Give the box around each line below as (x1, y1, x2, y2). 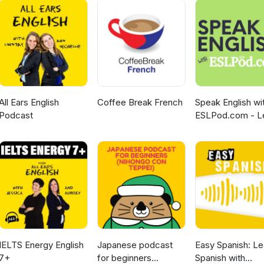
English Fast (194, 123, 243, 134)
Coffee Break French (97, 97, 183, 108)
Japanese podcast (97, 239, 173, 251)
